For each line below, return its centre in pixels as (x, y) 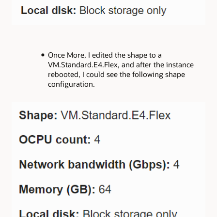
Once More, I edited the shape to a (105, 54)
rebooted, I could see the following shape (116, 74)
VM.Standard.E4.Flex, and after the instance (121, 64)
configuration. (71, 84)
